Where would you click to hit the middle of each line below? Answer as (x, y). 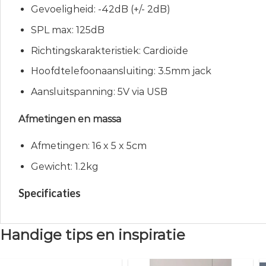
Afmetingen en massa (70, 119)
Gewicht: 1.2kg (64, 166)
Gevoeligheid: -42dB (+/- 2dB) (100, 9)
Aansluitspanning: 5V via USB (99, 91)
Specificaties (50, 193)
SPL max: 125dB (67, 30)
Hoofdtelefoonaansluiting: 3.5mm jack (121, 71)
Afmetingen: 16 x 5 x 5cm (88, 146)
